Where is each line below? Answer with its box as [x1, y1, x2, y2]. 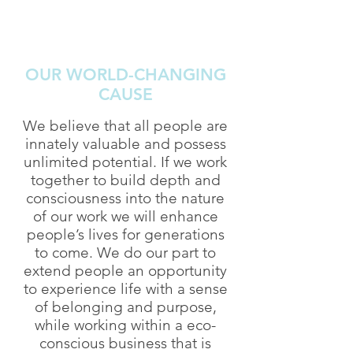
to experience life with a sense [23, 279, 228, 298]
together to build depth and [30, 170, 221, 189]
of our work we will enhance [32, 206, 218, 225]
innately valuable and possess [24, 134, 226, 153]
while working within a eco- [35, 315, 216, 334]
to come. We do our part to [35, 243, 216, 262]
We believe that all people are [23, 116, 228, 135]
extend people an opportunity [24, 261, 227, 280]
